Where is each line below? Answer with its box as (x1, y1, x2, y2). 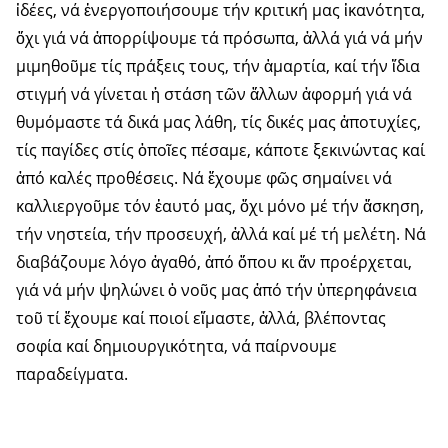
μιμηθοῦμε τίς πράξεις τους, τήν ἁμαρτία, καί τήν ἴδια (16, 55, 420, 78)
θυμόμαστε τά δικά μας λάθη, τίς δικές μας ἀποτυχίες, (16, 111, 421, 134)
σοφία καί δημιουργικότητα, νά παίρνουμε (16, 335, 337, 358)
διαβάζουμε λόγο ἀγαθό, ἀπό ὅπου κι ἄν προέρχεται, (16, 251, 412, 274)
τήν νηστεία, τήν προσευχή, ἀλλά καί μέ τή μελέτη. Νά (16, 223, 426, 246)
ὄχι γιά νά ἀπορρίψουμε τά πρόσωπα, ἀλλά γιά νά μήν (16, 27, 423, 50)
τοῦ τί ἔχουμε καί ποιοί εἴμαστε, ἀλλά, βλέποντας (16, 307, 386, 330)
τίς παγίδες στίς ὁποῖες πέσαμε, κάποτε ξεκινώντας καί (16, 139, 425, 162)
